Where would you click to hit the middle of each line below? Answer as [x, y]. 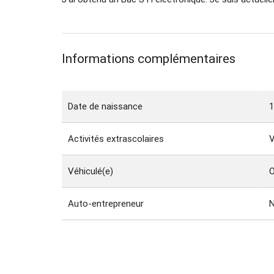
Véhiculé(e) [90, 171]
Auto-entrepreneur [106, 204]
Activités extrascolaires [116, 139]
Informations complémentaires [148, 59]
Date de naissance [105, 106]
